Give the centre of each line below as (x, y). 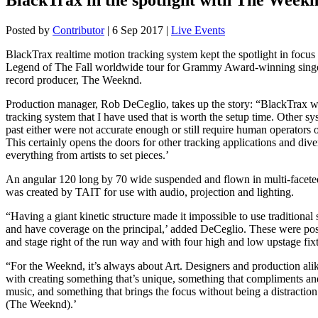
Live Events (198, 30)
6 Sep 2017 (138, 30)
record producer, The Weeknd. (74, 79)
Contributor (78, 30)
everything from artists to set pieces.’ (87, 155)
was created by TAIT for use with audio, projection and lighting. (150, 192)
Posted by (29, 30)
